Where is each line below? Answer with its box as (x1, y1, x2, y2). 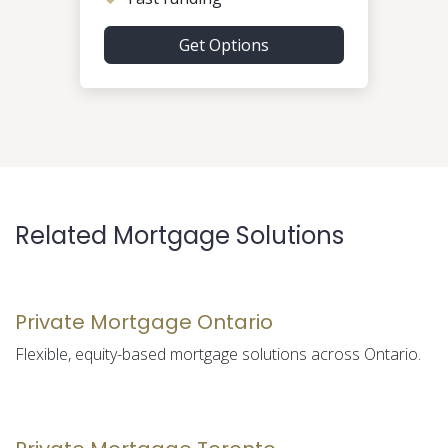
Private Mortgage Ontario (15, 307, 273, 336)
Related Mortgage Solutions (15, 218, 344, 252)
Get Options (179, 33, 269, 56)
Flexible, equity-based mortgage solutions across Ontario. (15, 342, 421, 365)
